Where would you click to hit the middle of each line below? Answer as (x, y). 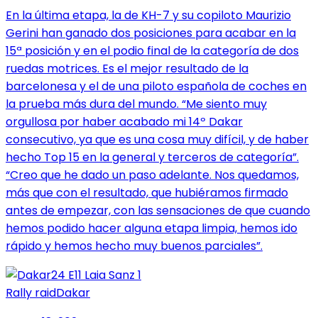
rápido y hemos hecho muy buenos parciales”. (134, 246)
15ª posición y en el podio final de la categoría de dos (152, 50)
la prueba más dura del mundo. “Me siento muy (136, 104)
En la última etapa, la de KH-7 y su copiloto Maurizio (148, 15)
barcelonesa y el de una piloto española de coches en (156, 86)
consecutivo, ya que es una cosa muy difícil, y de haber (157, 139)
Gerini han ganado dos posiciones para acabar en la (151, 33)
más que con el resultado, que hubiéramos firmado (147, 192)
